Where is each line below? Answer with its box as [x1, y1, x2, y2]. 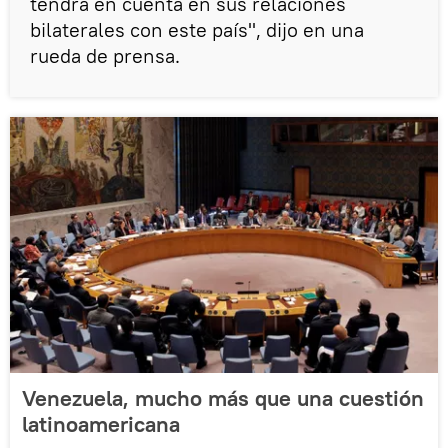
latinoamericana [22, 410, 180, 438]
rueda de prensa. [30, 43, 180, 68]
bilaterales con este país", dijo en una [30, 17, 364, 42]
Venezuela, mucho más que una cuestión [22, 384, 424, 412]
